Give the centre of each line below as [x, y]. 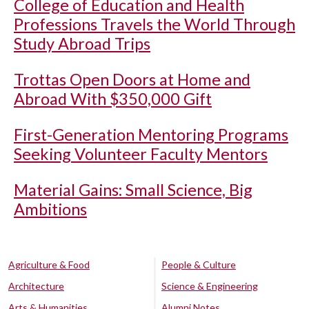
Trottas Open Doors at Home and [132, 79]
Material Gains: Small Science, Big [133, 190]
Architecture [36, 286]
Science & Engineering [210, 286]
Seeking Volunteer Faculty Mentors [141, 154]
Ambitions [50, 209]
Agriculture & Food [49, 265]
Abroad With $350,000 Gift [113, 99]
